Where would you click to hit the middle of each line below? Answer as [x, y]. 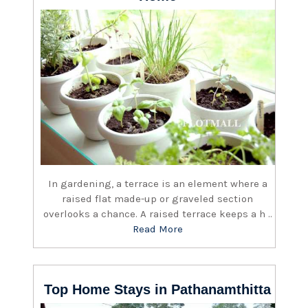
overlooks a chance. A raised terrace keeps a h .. [158, 213]
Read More [158, 229]
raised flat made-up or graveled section [158, 198]
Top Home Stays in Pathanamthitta [158, 289]
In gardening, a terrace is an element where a [158, 183]
